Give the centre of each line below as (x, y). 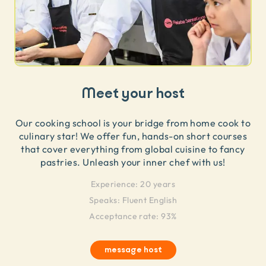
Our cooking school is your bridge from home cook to (133, 123)
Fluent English (150, 200)
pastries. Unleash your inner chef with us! (133, 162)
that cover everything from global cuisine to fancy (133, 149)
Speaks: (104, 200)
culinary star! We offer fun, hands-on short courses (133, 136)
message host (133, 250)
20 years (158, 184)
